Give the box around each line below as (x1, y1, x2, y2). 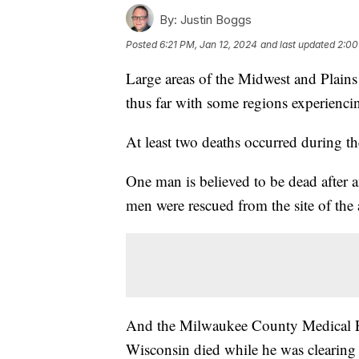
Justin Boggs (177, 11, 252, 27)
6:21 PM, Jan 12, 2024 (159, 38, 257, 50)
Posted (126, 38, 159, 50)
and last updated (260, 38, 335, 50)
